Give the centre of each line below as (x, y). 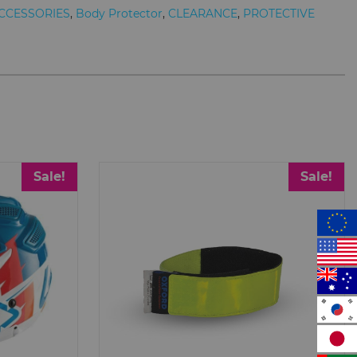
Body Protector (120, 14)
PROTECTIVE (279, 14)
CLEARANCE (203, 14)
